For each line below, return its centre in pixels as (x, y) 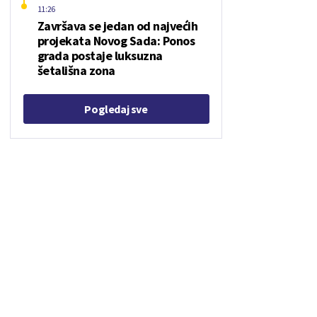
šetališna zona (76, 70)
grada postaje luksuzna (100, 56)
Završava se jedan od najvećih (117, 26)
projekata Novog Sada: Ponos (116, 41)
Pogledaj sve (116, 109)
